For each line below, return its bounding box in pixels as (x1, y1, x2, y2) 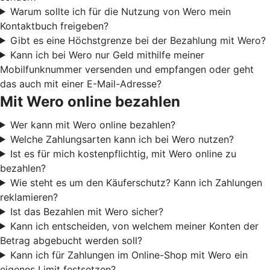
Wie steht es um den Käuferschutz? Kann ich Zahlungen (10, 176, 262, 189)
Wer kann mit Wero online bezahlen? (10, 118, 175, 131)
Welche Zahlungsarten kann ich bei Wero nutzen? (10, 133, 234, 145)
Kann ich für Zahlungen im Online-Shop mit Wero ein (10, 248, 248, 261)
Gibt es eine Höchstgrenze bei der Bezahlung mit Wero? (10, 34, 266, 46)
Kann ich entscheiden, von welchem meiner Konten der (10, 219, 259, 232)
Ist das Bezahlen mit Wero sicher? (10, 205, 163, 218)
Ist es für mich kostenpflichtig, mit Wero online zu (10, 147, 236, 160)
